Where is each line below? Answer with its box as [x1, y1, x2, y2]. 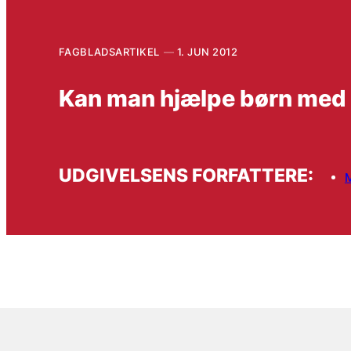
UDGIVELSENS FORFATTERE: [58, 165, 313, 186]
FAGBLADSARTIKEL [58, 45, 160, 58]
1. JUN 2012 [176, 45, 238, 58]
